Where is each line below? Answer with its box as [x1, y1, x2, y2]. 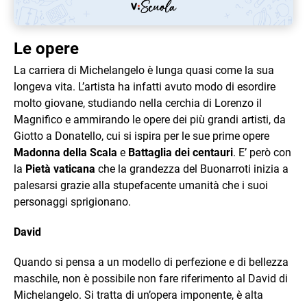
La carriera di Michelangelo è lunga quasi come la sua [14, 63, 274, 77]
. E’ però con [233, 145, 291, 159]
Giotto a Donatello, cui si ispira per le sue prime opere [14, 129, 269, 143]
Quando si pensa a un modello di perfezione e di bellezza [14, 255, 288, 269]
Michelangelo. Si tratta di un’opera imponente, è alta [14, 288, 263, 302]
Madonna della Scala [14, 145, 117, 159]
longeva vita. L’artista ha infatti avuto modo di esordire [14, 79, 275, 93]
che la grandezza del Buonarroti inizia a [95, 162, 288, 175]
